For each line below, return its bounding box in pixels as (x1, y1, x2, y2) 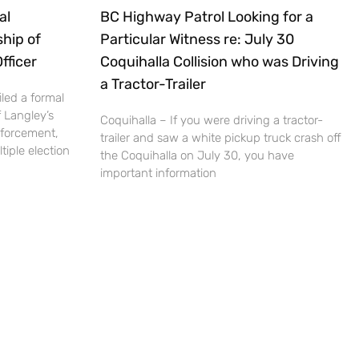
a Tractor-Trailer (99, 75, 206, 94)
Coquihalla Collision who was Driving (99, 53, 339, 71)
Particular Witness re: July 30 (99, 30, 294, 49)
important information (99, 166, 216, 181)
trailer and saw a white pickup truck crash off (99, 131, 341, 146)
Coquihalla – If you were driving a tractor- (99, 113, 323, 128)
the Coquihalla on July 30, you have (99, 148, 294, 163)
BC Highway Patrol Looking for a (99, 8, 313, 26)
